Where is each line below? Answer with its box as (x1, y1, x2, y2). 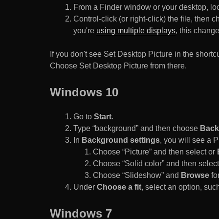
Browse (181, 171, 209, 179)
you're (73, 26, 96, 35)
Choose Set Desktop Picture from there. (50, 61, 187, 70)
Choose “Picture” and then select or (93, 147, 217, 156)
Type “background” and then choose (73, 124, 200, 132)
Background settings (82, 135, 160, 144)
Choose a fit (97, 182, 141, 191)
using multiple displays (96, 26, 175, 35)
